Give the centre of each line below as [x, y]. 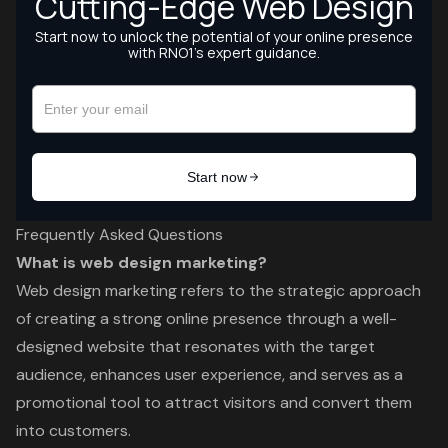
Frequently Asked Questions [119, 234]
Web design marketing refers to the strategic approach [218, 290]
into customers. [73, 430]
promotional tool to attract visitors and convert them [214, 402]
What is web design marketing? [141, 262]
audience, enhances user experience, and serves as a [209, 374]
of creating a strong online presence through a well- [206, 318]
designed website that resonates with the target [195, 346]
